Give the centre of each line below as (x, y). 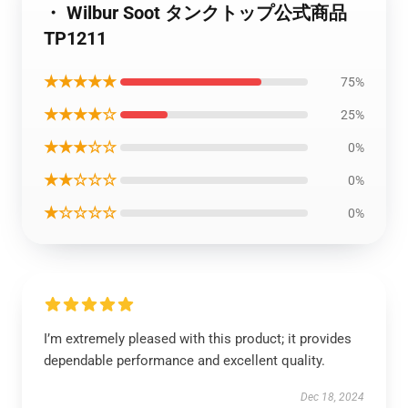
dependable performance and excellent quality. (184, 361)
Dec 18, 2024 (332, 397)
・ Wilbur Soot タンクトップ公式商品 (195, 13)
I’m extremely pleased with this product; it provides (198, 339)
